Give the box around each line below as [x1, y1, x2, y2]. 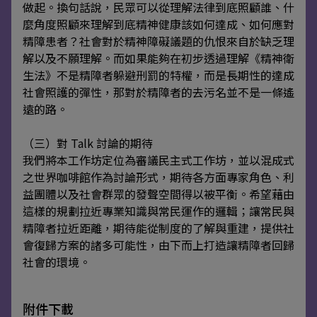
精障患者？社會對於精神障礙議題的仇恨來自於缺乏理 [23, 32, 294, 50]
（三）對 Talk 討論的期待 [23, 134, 153, 151]
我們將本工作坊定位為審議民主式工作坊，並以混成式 [23, 151, 294, 168]
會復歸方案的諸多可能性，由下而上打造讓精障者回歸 [23, 236, 294, 253]
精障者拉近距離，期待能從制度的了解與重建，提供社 [23, 219, 294, 236]
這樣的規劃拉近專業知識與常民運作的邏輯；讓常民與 [23, 202, 294, 219]
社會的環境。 [23, 253, 91, 270]
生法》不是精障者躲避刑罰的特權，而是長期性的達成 [23, 66, 294, 83]
